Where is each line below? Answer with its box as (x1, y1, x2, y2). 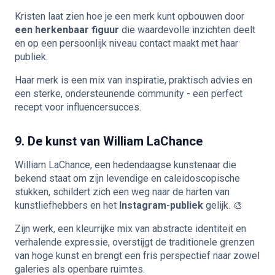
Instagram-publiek (119, 199, 203, 211)
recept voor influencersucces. (15, 101, 141, 113)
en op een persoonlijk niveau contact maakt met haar (15, 37, 238, 49)
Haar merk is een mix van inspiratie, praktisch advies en (15, 74, 252, 86)
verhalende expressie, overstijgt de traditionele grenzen (15, 236, 255, 248)
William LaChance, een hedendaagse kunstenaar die (15, 158, 236, 171)
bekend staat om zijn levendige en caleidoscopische (15, 172, 240, 184)
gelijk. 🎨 (203, 199, 242, 211)
